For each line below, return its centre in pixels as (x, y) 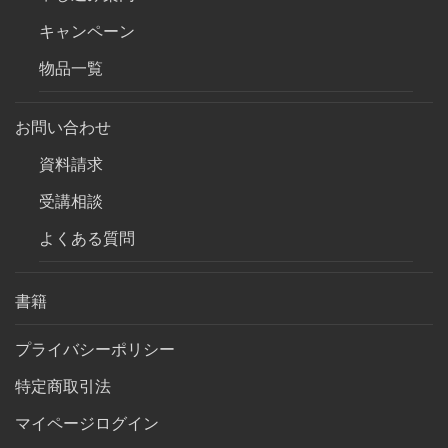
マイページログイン (87, 423)
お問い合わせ (63, 126)
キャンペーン (87, 30)
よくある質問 (87, 237)
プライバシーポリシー (95, 349)
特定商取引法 (63, 386)
